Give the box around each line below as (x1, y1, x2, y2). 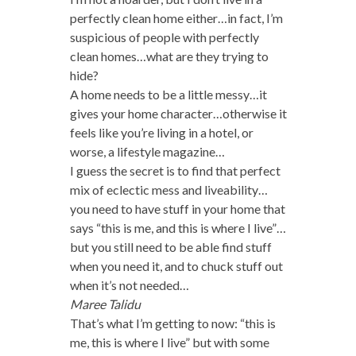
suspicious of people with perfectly (69, 29, 259, 44)
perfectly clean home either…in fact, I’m (69, 10, 283, 25)
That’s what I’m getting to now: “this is (69, 315, 276, 331)
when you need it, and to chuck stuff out (69, 257, 283, 273)
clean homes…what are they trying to (69, 48, 269, 64)
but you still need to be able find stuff (69, 238, 272, 254)
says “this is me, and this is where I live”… (69, 219, 286, 235)
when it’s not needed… (69, 277, 189, 292)
